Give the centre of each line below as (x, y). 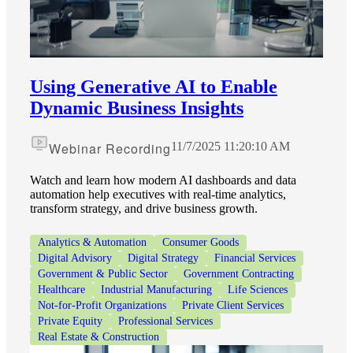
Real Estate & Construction (98, 337)
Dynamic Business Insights (137, 108)
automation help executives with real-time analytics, (158, 195)
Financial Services (255, 258)
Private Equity (70, 321)
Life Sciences (258, 290)
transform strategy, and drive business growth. (144, 209)
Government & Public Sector (103, 274)
